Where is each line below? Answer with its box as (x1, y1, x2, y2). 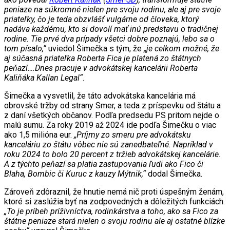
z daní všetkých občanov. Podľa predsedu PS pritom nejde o (4, 110, 219, 121)
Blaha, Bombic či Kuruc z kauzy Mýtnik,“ (4, 169, 146, 179)
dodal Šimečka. (146, 169, 202, 179)
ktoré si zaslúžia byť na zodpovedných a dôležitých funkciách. (4, 197, 225, 207)
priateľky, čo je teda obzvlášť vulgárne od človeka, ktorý (4, 14, 199, 25)
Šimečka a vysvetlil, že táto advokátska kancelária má (4, 91, 196, 101)
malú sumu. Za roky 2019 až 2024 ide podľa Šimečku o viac (4, 120, 216, 130)
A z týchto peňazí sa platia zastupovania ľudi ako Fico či (4, 159, 203, 169)
